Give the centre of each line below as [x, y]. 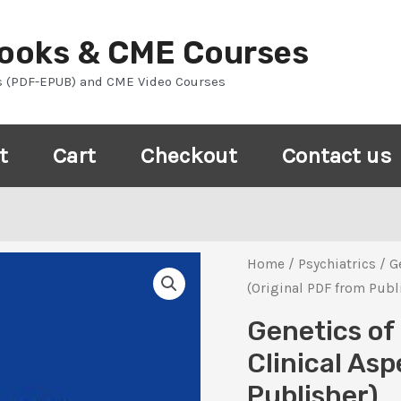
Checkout [189, 155]
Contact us [337, 155]
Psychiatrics [337, 264]
